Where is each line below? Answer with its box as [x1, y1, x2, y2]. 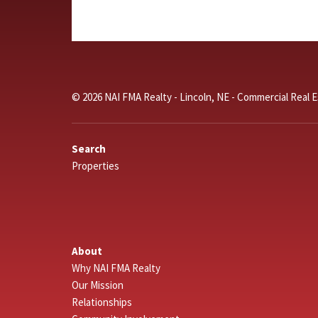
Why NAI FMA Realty [71, 261, 160, 275]
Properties [71, 159, 119, 173]
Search [71, 142, 106, 156]
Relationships [71, 295, 132, 309]
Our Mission [71, 278, 124, 292]
